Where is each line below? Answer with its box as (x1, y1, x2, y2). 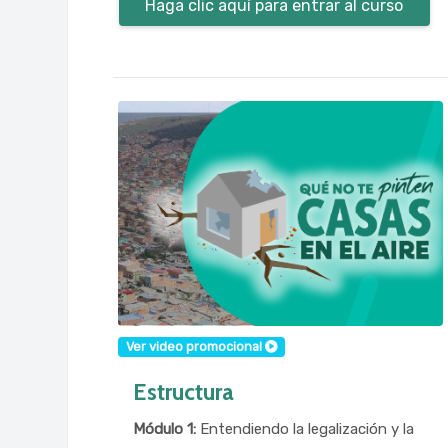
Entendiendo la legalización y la (196, 420, 415, 439)
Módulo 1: (133, 420, 197, 439)
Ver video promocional (125, 338, 265, 354)
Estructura (133, 377, 235, 406)
